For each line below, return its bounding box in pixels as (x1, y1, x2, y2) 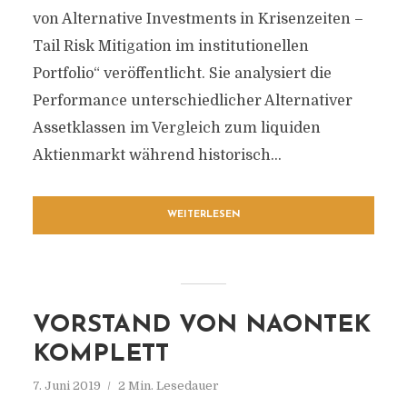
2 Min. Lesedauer (117, 379, 219, 392)
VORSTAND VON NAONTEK (32, 313, 371, 338)
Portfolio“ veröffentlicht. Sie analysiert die (32, 65, 332, 82)
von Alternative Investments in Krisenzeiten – (32, 11, 363, 27)
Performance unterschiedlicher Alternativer (32, 93, 352, 109)
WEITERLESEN (166, 210, 241, 220)
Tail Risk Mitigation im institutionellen (32, 38, 309, 55)
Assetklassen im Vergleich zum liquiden (32, 120, 321, 136)
